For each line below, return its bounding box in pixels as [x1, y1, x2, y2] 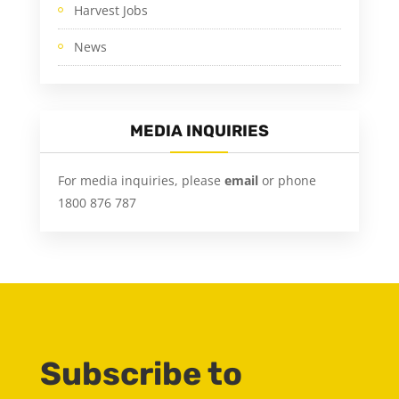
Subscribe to [39, 354, 242, 394]
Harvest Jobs [73, 2, 148, 20]
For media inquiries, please [57, 172, 224, 190]
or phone [261, 172, 316, 190]
